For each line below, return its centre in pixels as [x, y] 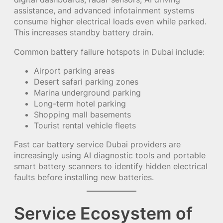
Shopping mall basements [82, 114]
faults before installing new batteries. [84, 177]
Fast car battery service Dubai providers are [97, 145]
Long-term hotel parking [80, 103]
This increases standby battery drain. [84, 33]
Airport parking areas [74, 70]
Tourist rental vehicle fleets [85, 125]
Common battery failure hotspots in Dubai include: [109, 52]
